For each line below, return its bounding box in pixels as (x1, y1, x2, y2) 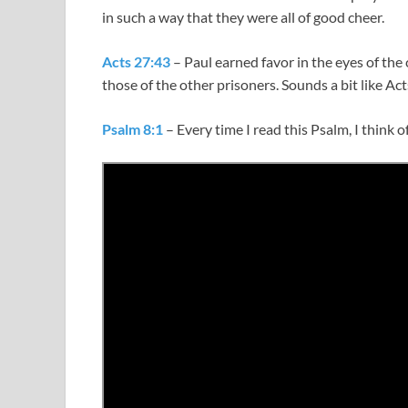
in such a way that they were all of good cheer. (102, 8, 384, 26)
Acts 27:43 (102, 53, 170, 71)
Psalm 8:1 (102, 120, 163, 138)
